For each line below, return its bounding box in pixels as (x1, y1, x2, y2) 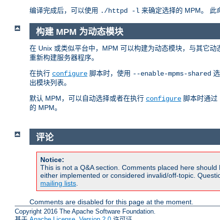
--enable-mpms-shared (133, 69, 211, 78)
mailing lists (40, 179, 76, 188)
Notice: (40, 156, 64, 164)
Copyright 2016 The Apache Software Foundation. (15, 207, 156, 215)
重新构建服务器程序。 (29, 53, 98, 61)
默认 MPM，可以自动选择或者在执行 (29, 94, 146, 102)
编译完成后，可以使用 (29, 6, 100, 15)
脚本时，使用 (87, 69, 133, 77)
